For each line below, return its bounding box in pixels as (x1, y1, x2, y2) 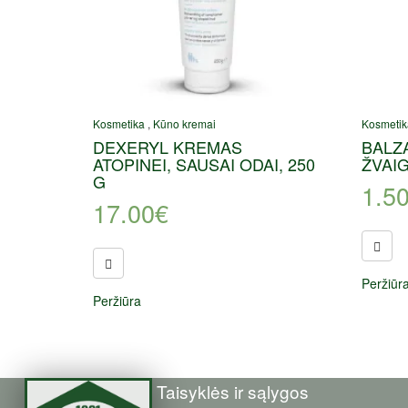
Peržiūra (93, 291, 141, 311)
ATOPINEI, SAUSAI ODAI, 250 (93, 152, 315, 177)
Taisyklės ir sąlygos (157, 378, 310, 403)
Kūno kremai (153, 116, 216, 132)
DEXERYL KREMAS (93, 135, 242, 159)
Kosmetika (93, 116, 145, 132)
